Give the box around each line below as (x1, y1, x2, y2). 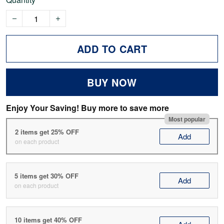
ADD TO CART (76, 41, 147, 56)
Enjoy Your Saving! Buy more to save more (6, 102, 169, 114)
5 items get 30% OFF (14, 171, 78, 181)
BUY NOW (87, 75, 137, 90)
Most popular (168, 114, 205, 123)
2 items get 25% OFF (14, 126, 79, 136)
